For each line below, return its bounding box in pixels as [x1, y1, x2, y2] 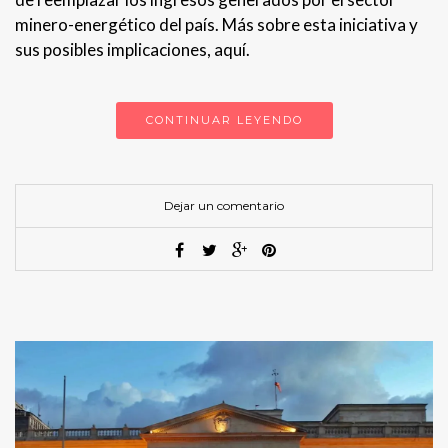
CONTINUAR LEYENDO [145, 112, 303, 127]
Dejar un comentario [164, 197, 284, 213]
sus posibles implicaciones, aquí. [15, 38, 250, 60]
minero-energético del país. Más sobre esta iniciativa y [15, 13, 418, 35]
